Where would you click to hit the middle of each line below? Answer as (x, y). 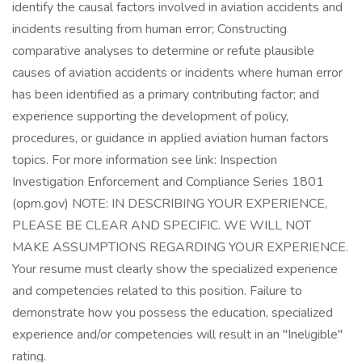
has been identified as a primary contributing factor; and (166, 95)
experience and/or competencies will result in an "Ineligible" (177, 335)
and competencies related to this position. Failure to (157, 291)
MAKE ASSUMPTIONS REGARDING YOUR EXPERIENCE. (180, 247)
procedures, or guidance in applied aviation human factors (170, 138)
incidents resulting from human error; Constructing (149, 29)
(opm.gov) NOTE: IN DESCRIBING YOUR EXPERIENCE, (170, 204)
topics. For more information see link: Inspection (145, 160)
